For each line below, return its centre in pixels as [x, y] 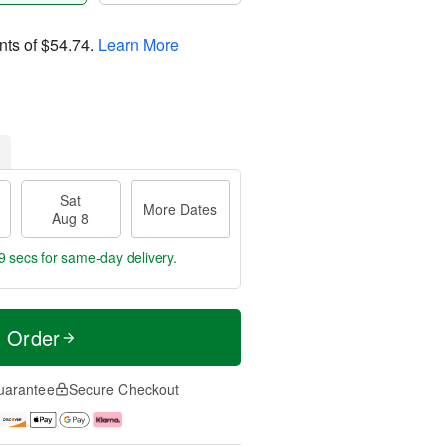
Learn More [138, 44]
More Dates [180, 209]
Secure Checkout [124, 389]
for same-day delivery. [107, 257]
